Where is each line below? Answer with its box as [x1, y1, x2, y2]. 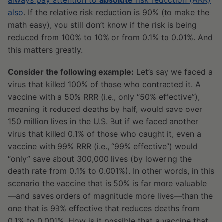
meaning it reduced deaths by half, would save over [8, 104, 202, 114]
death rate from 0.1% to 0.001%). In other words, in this [8, 166, 214, 176]
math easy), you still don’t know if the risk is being [8, 20, 197, 30]
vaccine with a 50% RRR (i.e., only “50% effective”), [8, 92, 200, 102]
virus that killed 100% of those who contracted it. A [8, 79, 201, 90]
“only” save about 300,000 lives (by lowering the [8, 154, 192, 164]
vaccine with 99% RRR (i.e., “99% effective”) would [8, 141, 198, 152]
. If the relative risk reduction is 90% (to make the [23, 7, 209, 18]
